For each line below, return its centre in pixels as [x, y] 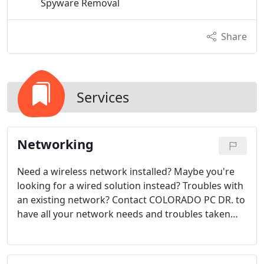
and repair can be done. [70, 242]
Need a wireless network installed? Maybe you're [126, 171]
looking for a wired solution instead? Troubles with [130, 186]
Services [103, 97]
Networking [55, 144]
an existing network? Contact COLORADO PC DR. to [131, 200]
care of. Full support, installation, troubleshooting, [129, 228]
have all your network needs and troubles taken [124, 214]
